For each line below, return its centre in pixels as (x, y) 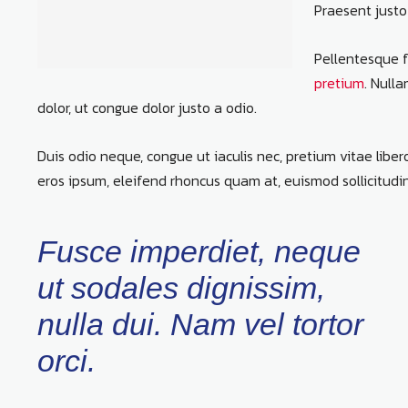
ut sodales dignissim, (182, 288)
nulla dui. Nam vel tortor (201, 325)
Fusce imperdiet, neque (199, 252)
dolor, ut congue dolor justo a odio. (148, 108)
